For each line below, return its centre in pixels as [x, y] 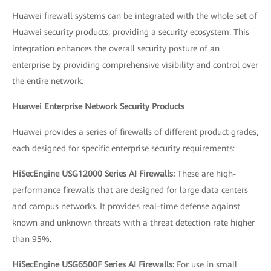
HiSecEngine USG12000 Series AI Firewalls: [95, 173]
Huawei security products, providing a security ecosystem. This [131, 32]
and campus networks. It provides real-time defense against [126, 206]
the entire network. [48, 81]
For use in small [207, 264]
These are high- [207, 173]
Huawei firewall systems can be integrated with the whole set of [135, 15]
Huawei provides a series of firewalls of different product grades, [135, 132]
